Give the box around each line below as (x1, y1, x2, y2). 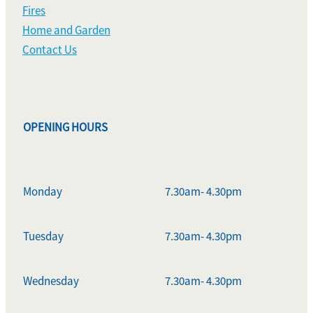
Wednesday (23, 273, 79, 289)
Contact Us (22, 42, 77, 57)
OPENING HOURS (23, 119, 108, 135)
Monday (23, 184, 62, 199)
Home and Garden (22, 22, 110, 38)
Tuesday (23, 228, 64, 244)
